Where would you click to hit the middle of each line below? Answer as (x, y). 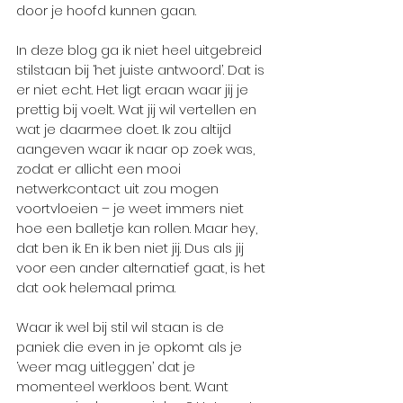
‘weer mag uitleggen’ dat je (107, 366)
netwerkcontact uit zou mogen (119, 188)
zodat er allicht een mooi (100, 168)
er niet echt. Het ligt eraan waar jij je (134, 89)
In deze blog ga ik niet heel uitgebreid (141, 49)
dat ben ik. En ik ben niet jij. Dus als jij (132, 247)
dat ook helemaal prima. (98, 287)
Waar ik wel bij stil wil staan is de (122, 327)
